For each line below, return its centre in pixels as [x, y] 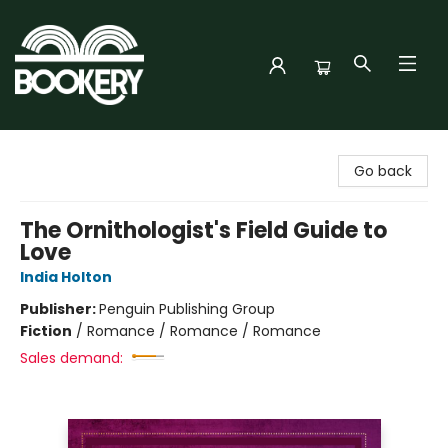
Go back [383, 171]
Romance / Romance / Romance [204, 331]
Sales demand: [71, 358]
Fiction [46, 331]
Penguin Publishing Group [187, 309]
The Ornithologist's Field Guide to [203, 230]
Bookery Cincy [64, 149]
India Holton [66, 277]
